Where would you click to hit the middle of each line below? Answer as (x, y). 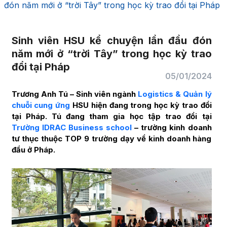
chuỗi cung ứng (41, 105)
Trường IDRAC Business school (73, 128)
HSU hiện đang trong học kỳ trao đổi (141, 105)
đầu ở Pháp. (33, 150)
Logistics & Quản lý (175, 94)
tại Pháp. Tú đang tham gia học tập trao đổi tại (111, 117)
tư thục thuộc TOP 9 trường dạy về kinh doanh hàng (111, 139)
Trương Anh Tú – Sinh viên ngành (75, 94)
